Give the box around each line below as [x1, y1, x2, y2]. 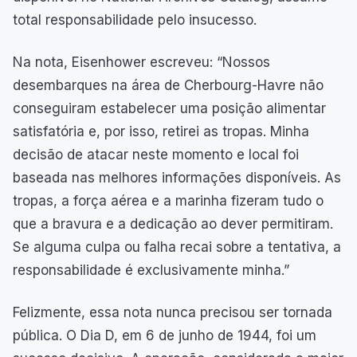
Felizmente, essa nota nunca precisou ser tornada [13, 304, 332, 320]
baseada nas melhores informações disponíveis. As [13, 169, 341, 186]
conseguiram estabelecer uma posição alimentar [13, 100, 326, 116]
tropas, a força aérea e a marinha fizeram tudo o [13, 192, 324, 209]
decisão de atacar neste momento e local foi [13, 146, 299, 163]
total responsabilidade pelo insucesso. [13, 11, 257, 28]
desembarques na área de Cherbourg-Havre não [13, 76, 324, 93]
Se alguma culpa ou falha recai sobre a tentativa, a [13, 238, 341, 255]
